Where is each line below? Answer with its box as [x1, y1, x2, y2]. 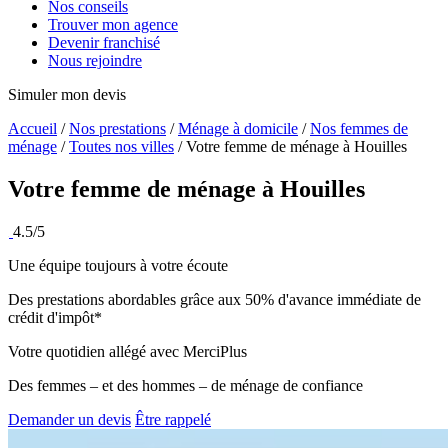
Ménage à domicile [178, 120, 298, 138]
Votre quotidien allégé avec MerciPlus [8, 343, 247, 361]
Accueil [8, 120, 57, 138]
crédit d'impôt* [8, 309, 102, 327]
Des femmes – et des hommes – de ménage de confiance [8, 377, 363, 395]
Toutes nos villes [69, 138, 174, 156]
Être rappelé [135, 411, 211, 429]
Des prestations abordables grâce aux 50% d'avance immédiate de [8, 291, 421, 309]
